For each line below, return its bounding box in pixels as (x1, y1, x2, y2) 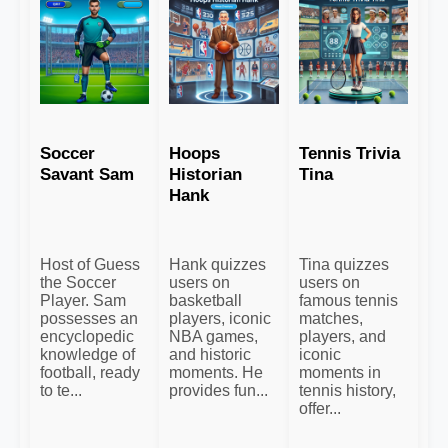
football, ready (40, 363, 140, 381)
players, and (298, 327, 386, 345)
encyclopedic (40, 327, 134, 345)
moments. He (169, 363, 264, 381)
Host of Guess (40, 255, 140, 273)
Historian (169, 163, 243, 184)
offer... (298, 399, 341, 417)
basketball (169, 291, 243, 309)
